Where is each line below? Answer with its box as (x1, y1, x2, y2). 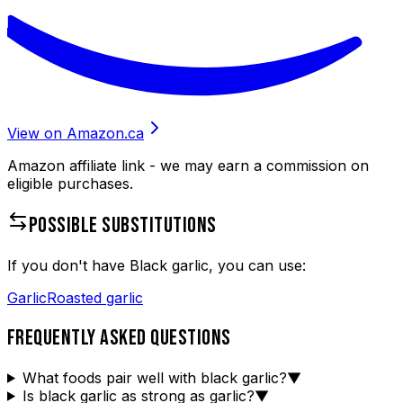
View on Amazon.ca (7, 124, 144, 143)
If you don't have (7, 255, 130, 274)
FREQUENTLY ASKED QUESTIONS (7, 324, 231, 351)
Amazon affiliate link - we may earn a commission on (7, 157, 369, 175)
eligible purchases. (7, 175, 133, 193)
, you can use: (209, 255, 306, 274)
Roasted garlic (47, 288, 143, 307)
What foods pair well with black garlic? (22, 368, 287, 387)
